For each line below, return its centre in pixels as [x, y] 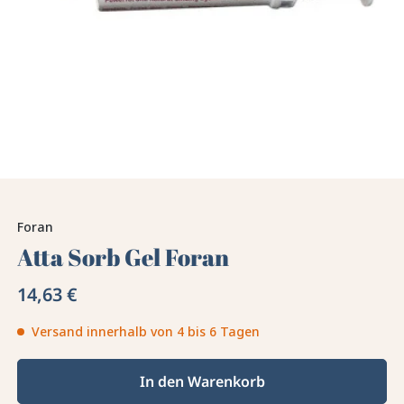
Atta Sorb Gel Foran [124, 257]
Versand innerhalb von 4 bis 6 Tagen [146, 332]
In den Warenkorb [202, 382]
